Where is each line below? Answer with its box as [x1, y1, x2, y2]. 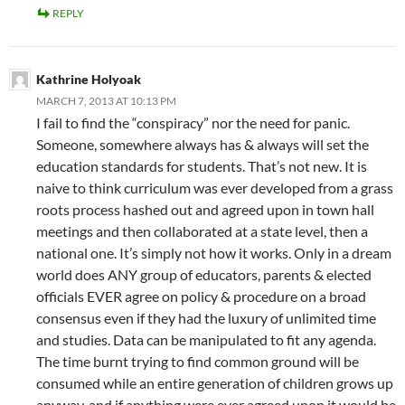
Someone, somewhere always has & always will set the [36, 136, 369, 154]
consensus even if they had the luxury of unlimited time [36, 309, 376, 327]
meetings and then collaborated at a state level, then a [36, 222, 368, 240]
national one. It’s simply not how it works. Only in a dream [36, 244, 391, 262]
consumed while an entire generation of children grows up [36, 374, 393, 392]
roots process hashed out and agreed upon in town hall [36, 201, 374, 219]
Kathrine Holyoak [36, 71, 141, 88]
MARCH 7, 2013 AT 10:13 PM [36, 94, 176, 108]
